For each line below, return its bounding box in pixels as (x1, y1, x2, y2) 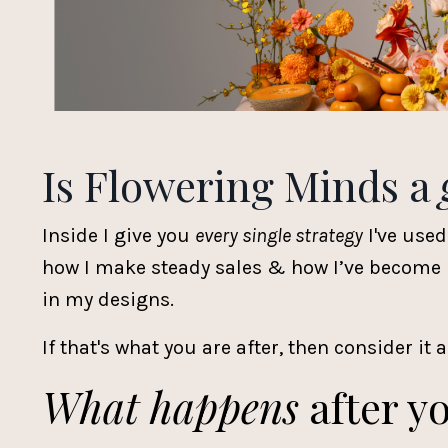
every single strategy (195, 223, 363, 247)
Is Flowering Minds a (42, 156, 440, 213)
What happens (42, 378, 299, 435)
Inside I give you (42, 223, 195, 247)
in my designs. (42, 287, 179, 311)
